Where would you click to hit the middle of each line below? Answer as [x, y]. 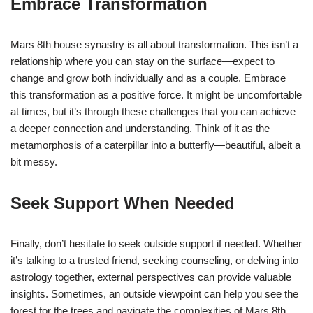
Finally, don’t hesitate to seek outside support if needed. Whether [156, 243]
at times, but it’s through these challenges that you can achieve [153, 111]
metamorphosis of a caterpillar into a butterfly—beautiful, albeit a [155, 145]
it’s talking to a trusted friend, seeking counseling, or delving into [154, 260]
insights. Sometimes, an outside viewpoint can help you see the [154, 293]
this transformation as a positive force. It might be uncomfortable [156, 94]
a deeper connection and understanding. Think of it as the [140, 128]
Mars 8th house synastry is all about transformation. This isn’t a [154, 44]
